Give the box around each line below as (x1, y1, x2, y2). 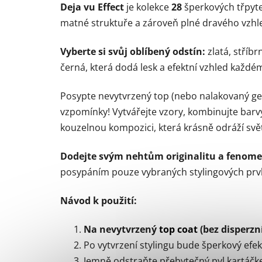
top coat (159, 223, 198, 236)
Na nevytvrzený (84, 223, 159, 236)
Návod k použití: (60, 194, 137, 208)
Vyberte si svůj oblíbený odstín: (60, 45, 205, 58)
